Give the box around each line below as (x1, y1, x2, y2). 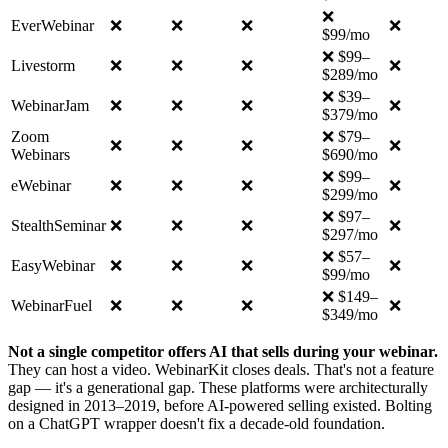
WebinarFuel (11, 296, 92, 314)
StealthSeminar (11, 216, 106, 234)
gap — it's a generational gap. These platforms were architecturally (8, 378, 428, 396)
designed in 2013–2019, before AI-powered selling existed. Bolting (8, 396, 432, 414)
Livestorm (11, 56, 75, 74)
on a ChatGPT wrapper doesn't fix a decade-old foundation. (8, 414, 385, 432)
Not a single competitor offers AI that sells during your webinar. (8, 342, 438, 360)
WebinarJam (11, 96, 89, 114)
